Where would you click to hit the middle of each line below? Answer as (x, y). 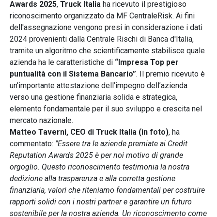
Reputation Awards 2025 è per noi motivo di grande (96, 155)
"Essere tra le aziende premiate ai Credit (121, 143)
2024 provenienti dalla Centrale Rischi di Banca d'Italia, (102, 39)
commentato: (32, 143)
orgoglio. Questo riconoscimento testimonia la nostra (100, 167)
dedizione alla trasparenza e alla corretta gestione (93, 178)
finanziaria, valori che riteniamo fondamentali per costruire (107, 190)
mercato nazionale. (41, 120)
